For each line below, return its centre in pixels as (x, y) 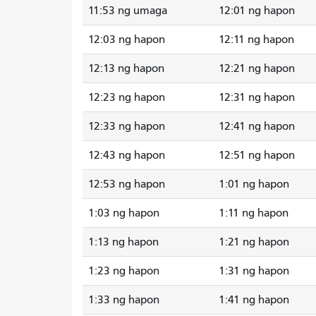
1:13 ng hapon (123, 242)
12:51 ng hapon (257, 155)
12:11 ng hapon (256, 39)
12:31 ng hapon (257, 97)
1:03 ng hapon (124, 213)
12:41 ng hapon (257, 126)
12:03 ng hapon (127, 39)
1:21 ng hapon (254, 242)
